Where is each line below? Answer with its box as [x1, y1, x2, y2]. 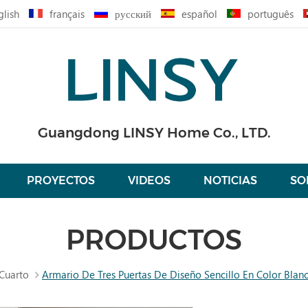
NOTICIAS [203, 173, 257, 187]
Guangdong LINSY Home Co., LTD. [37, 124, 271, 141]
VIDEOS [128, 173, 170, 187]
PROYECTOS [27, 173, 95, 187]
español [181, 7, 217, 21]
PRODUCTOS [66, 222, 242, 256]
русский [115, 7, 151, 21]
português [247, 7, 294, 21]
